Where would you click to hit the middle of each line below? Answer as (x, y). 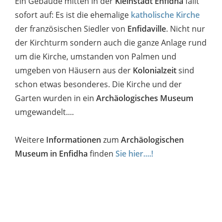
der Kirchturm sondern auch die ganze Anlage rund (111, 42)
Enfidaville (147, 28)
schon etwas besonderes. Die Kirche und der (98, 84)
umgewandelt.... (44, 112)
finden (102, 153)
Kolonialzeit (155, 70)
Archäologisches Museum (145, 98)
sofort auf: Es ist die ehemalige (73, 15)
